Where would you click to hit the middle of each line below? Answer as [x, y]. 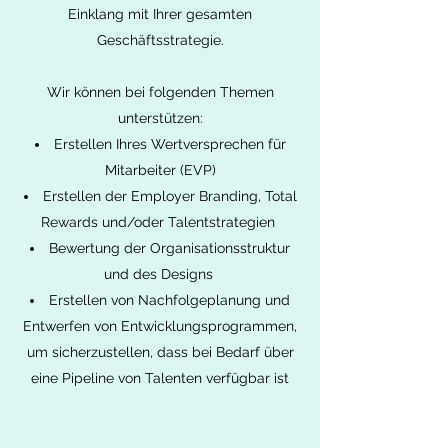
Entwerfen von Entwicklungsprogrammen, [160, 326]
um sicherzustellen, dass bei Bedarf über [160, 352]
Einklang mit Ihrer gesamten [160, 14]
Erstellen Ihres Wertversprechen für [169, 144]
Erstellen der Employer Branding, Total [169, 196]
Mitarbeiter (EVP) [160, 170]
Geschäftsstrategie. [160, 40]
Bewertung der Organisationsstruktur [169, 248]
